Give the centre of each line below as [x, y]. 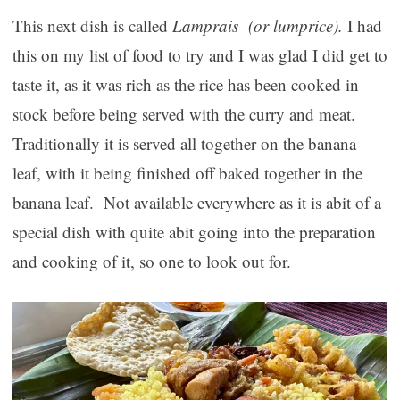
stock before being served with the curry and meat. [183, 114]
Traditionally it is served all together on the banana [184, 144]
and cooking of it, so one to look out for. [151, 262]
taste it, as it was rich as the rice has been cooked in [185, 85]
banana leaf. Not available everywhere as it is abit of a [196, 203]
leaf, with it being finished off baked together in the [187, 173]
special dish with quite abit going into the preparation [194, 232]
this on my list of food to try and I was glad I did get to [200, 55]
